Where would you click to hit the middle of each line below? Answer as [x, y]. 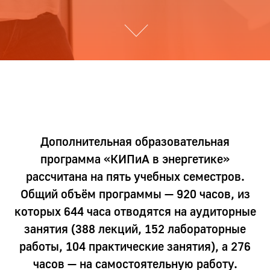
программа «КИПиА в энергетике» [135, 159]
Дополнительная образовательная [135, 141]
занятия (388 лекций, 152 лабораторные [135, 229]
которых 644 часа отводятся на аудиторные [135, 211]
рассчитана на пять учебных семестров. [135, 176]
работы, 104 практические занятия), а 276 [135, 246]
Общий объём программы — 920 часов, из [135, 194]
